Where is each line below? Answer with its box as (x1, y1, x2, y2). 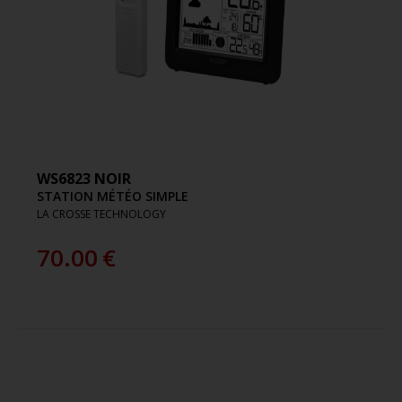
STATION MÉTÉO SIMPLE (37, 187, 189, 205)
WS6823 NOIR (37, 168, 132, 188)
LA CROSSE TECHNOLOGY (37, 205, 167, 222)
